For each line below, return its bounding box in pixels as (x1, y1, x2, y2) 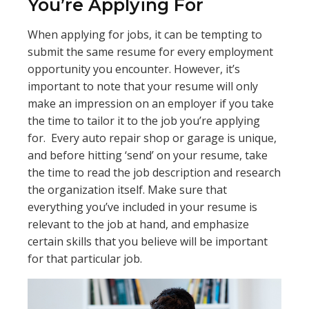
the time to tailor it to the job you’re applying (28, 113, 260, 128)
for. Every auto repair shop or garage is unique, (28, 130, 277, 146)
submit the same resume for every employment (28, 44, 273, 59)
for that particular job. (28, 251, 145, 266)
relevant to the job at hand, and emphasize (28, 217, 249, 232)
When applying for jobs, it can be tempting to (28, 27, 262, 42)
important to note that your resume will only (28, 79, 258, 94)
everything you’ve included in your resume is (28, 199, 257, 215)
